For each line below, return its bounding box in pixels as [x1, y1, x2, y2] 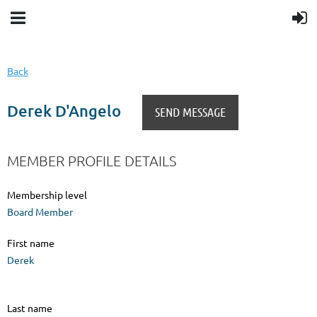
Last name [7, 301, 52, 315]
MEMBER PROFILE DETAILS [7, 152, 176, 170]
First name [7, 236, 54, 250]
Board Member [7, 205, 73, 219]
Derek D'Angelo [7, 100, 121, 120]
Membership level [7, 188, 87, 202]
